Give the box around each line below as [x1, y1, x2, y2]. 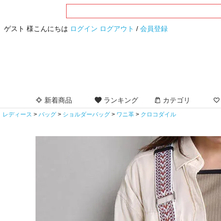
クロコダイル [141, 111, 176, 118]
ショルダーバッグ [63, 111, 110, 118]
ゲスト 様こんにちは [4, 25, 70, 33]
